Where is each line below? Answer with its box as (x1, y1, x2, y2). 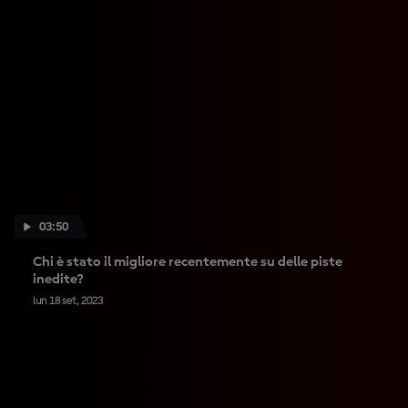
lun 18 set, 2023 (33, 296, 103, 307)
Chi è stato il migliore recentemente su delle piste (33, 255, 342, 270)
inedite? (33, 272, 84, 287)
